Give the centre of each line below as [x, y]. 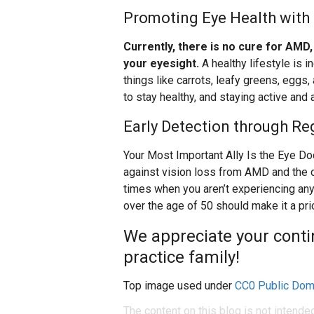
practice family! [182, 258]
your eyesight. [161, 64]
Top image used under [179, 286]
